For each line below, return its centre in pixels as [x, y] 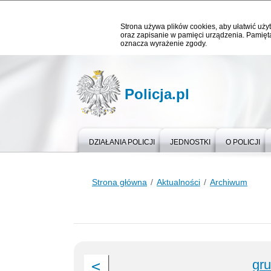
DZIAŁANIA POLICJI [122, 142]
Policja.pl [157, 94]
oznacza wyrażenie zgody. [164, 44]
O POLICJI [243, 142]
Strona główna [119, 182]
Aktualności [178, 182]
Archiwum [229, 182]
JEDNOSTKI [190, 142]
